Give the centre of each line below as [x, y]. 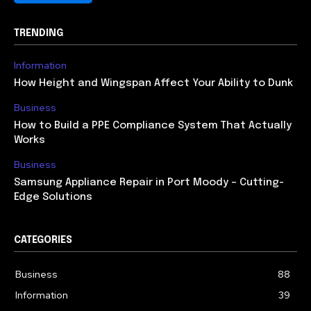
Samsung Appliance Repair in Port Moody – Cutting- [149, 183]
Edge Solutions [53, 197]
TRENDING [39, 33]
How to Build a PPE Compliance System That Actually [153, 126]
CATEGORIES [43, 240]
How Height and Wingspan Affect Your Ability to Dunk [153, 83]
